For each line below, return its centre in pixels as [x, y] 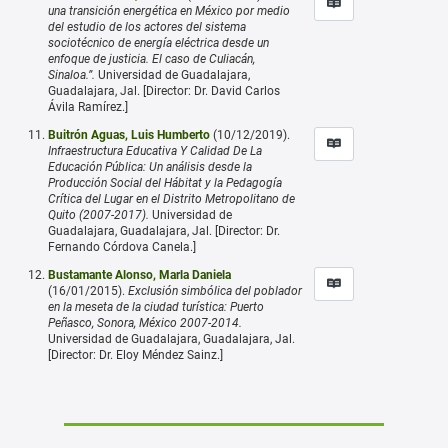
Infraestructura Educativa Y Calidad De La [155, 150]
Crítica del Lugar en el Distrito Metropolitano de [171, 198]
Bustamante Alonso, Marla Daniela [139, 274]
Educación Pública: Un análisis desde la [150, 166]
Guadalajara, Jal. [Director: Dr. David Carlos [164, 90]
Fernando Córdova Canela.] [122, 246]
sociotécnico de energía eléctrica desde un [158, 42]
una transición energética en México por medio [169, 10]
